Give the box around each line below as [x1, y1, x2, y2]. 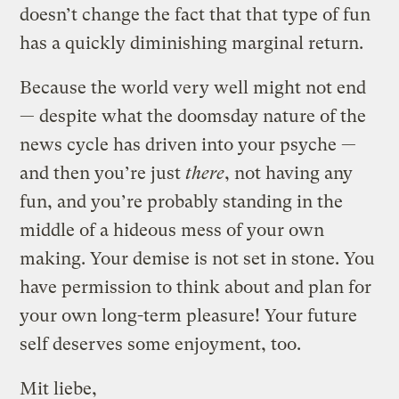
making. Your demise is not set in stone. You [20, 248, 376, 269]
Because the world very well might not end [20, 77, 367, 98]
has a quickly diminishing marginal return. [20, 32, 364, 53]
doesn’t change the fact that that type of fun [20, 4, 371, 25]
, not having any [224, 162, 354, 183]
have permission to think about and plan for [20, 276, 372, 297]
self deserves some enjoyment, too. [20, 333, 302, 354]
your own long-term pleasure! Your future [20, 305, 358, 326]
